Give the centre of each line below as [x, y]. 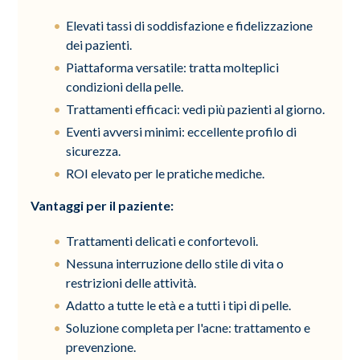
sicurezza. [94, 150]
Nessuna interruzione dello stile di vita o [175, 263]
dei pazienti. [99, 44]
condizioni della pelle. [125, 86]
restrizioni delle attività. [131, 282]
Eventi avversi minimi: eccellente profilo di [182, 131]
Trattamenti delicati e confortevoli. [162, 240]
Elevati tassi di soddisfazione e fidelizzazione [190, 25]
